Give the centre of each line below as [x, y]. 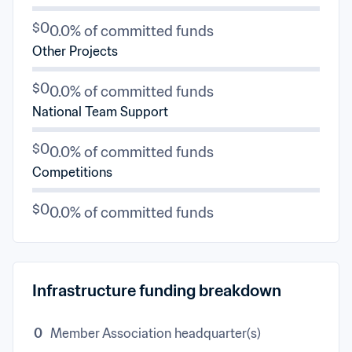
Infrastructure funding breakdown [157, 291]
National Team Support [100, 112]
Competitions [72, 172]
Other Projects [75, 51]
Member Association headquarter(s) [156, 333]
